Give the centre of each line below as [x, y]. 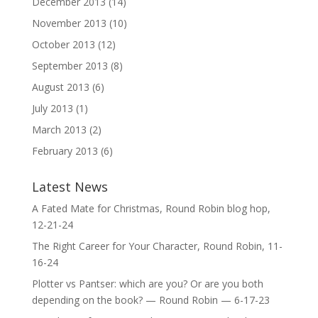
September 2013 [70, 66]
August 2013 [60, 87]
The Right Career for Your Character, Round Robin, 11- [157, 246]
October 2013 [63, 44]
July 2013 [52, 108]
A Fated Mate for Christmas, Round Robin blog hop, [151, 208]
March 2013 [59, 130]
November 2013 [69, 23]
